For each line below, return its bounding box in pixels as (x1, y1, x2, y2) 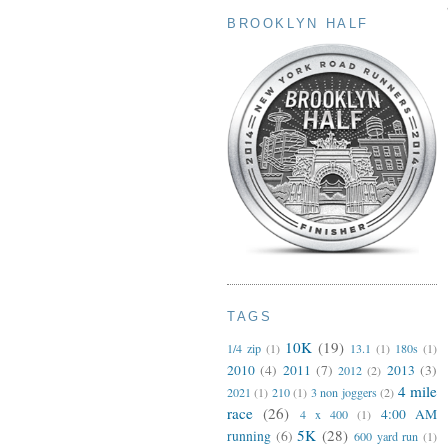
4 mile (397, 380, 438, 401)
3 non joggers (310, 383, 377, 400)
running (227, 426, 271, 445)
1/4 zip (227, 339, 261, 356)
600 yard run (353, 427, 419, 444)
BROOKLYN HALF (227, 16, 370, 32)
